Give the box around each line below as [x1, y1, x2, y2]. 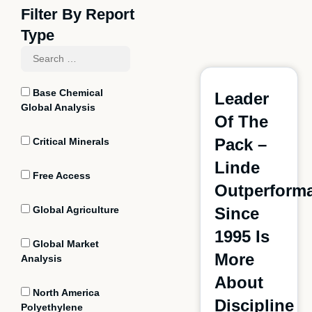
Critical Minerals [30, 136, 109, 147]
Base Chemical [30, 87, 103, 98]
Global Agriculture [30, 204, 119, 215]
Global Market [30, 238, 99, 249]
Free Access [30, 170, 91, 181]
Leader [214, 89, 269, 108]
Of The [214, 112, 268, 131]
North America [30, 287, 100, 298]
